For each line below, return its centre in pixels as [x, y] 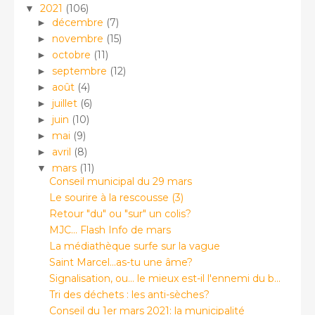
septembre [81, 71]
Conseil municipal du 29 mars [120, 181]
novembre [79, 38]
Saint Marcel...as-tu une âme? [121, 262]
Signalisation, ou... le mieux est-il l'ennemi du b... [165, 278]
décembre [79, 22]
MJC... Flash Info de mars [110, 230]
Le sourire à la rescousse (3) [116, 198]
